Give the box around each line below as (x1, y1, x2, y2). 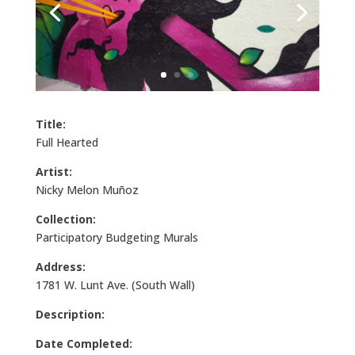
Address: (35, 258, 86, 274)
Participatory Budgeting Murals (35, 229, 198, 245)
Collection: (35, 211, 96, 227)
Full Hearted (35, 134, 98, 150)
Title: (35, 116, 66, 132)
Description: (35, 306, 105, 322)
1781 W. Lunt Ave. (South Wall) (35, 277, 195, 292)
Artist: (35, 163, 72, 179)
